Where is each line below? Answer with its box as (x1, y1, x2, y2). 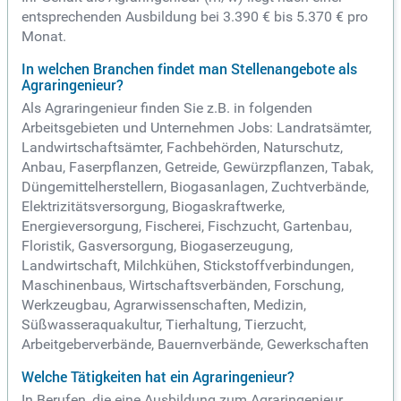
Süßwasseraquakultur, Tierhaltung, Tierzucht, (21, 316, 306, 334)
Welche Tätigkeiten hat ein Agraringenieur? (21, 367, 294, 388)
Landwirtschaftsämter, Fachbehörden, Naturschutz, (21, 139, 343, 157)
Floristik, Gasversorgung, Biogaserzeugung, (21, 237, 293, 255)
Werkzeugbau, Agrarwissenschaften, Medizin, (21, 296, 306, 314)
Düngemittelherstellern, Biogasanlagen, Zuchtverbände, (21, 178, 369, 196)
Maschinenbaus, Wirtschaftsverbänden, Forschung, (21, 277, 344, 294)
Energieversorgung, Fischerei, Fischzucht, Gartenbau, (21, 218, 352, 235)
